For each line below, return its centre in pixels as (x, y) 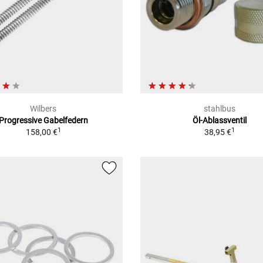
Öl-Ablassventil (219, 120)
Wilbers (43, 108)
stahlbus (219, 108)
